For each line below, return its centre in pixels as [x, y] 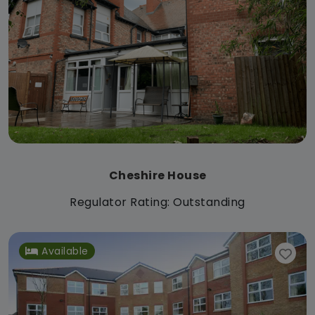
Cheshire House [157, 176]
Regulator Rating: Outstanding [157, 202]
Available [65, 251]
